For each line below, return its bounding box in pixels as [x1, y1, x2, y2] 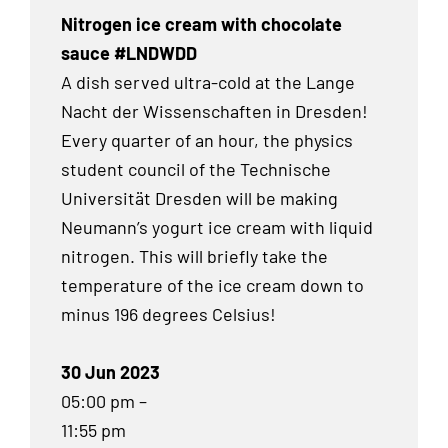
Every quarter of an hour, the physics [61, 129, 353, 152]
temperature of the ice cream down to [61, 274, 364, 297]
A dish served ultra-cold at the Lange [61, 71, 355, 94]
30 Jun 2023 [61, 361, 160, 384]
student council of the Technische [61, 158, 331, 181]
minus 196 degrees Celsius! [61, 303, 276, 326]
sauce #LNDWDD [61, 42, 197, 65]
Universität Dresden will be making [61, 187, 338, 210]
